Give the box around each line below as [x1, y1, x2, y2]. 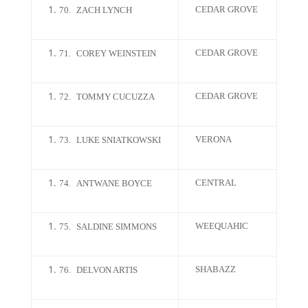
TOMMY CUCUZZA [76, 91, 155, 102]
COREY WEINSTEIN [76, 48, 156, 58]
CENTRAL [195, 177, 236, 188]
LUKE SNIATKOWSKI [76, 135, 161, 145]
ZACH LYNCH [76, 5, 132, 15]
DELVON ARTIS [76, 265, 137, 275]
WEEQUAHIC [195, 221, 248, 231]
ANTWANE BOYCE [76, 178, 152, 188]
